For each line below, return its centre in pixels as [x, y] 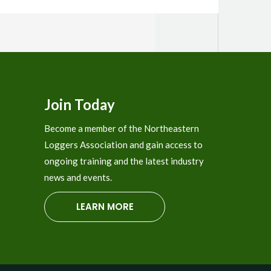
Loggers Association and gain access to [124, 144]
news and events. [78, 177]
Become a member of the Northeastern [122, 128]
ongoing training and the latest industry [124, 161]
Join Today [80, 104]
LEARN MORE [105, 206]
